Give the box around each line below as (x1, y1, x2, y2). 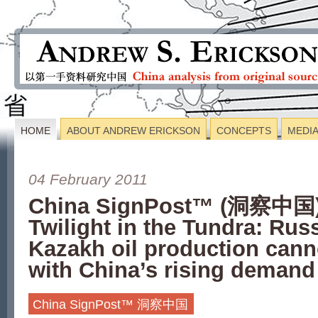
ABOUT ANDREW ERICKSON (67, 125, 200, 136)
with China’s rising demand (28, 258, 315, 283)
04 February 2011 (28, 171, 148, 187)
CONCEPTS (216, 125, 271, 136)
